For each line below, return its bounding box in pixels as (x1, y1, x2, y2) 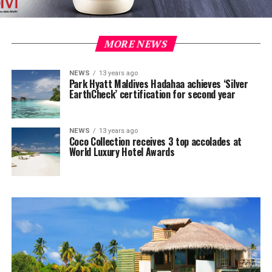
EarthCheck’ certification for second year (69, 87, 236, 101)
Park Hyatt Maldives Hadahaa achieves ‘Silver (69, 76, 248, 91)
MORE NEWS (103, 37, 169, 50)
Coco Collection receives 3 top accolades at (69, 134, 242, 149)
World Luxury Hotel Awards (69, 144, 175, 159)
